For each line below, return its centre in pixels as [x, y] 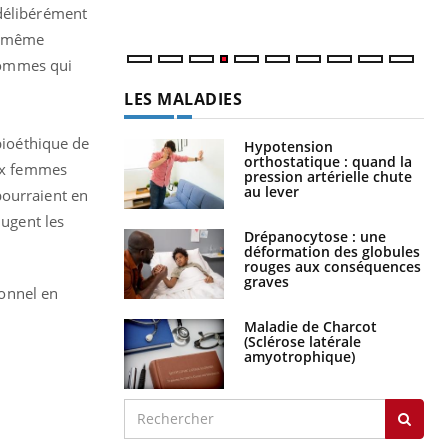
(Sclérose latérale [302, 341]
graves [266, 281]
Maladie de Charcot [310, 326]
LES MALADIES [183, 98]
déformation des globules [332, 251]
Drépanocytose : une [315, 236]
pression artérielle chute [328, 176]
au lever [271, 191]
